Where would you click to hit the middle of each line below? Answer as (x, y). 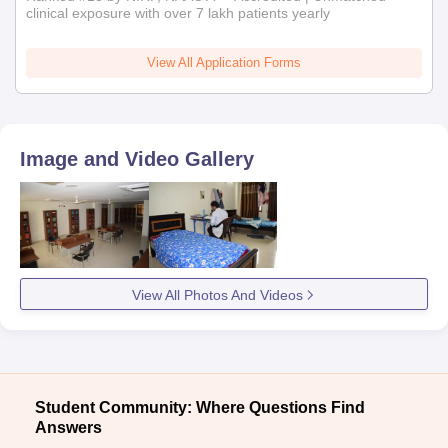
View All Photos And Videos (217, 294)
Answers (68, 427)
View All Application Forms (224, 62)
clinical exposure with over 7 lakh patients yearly (178, 13)
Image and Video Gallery (137, 159)
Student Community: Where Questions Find (200, 407)
